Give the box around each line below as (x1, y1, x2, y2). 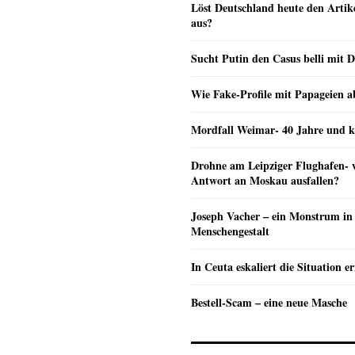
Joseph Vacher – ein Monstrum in (191, 207, 353, 224)
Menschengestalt (191, 222, 269, 239)
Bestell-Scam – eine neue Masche (191, 293, 347, 311)
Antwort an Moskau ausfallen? (191, 171, 339, 189)
